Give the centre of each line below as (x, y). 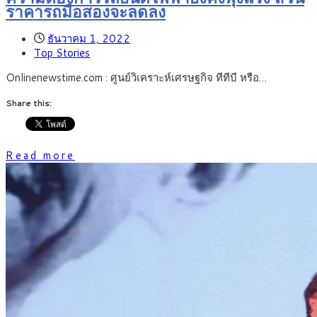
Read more (40, 155)
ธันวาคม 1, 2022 (89, 38)
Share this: (29, 103)
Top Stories (62, 52)
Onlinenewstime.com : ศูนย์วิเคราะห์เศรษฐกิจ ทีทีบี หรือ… (136, 77)
